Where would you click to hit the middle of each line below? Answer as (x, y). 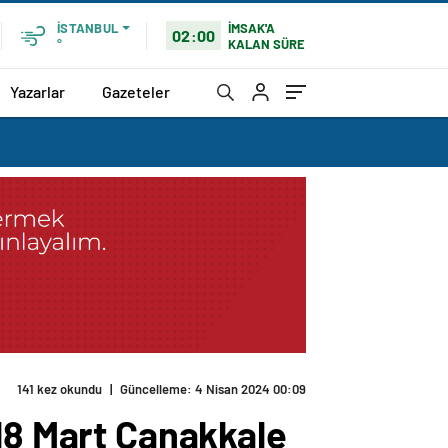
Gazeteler (136, 91)
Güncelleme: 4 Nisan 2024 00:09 (213, 389)
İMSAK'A (252, 27)
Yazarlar (37, 91)
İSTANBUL (87, 28)
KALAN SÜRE (267, 43)
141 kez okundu (59, 389)
